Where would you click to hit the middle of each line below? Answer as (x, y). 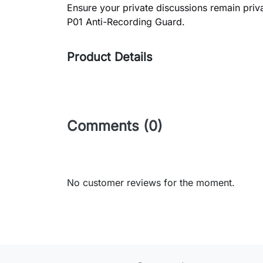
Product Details (110, 57)
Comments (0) (115, 126)
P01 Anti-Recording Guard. (126, 21)
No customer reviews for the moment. (151, 182)
